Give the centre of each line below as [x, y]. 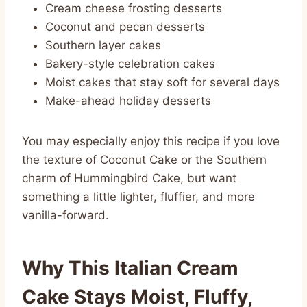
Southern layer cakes [103, 45]
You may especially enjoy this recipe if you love [151, 141]
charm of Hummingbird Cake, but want [129, 178]
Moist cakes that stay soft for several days [162, 82]
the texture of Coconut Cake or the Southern [144, 159]
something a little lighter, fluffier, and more [138, 196]
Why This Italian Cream [130, 268]
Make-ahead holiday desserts [128, 100]
